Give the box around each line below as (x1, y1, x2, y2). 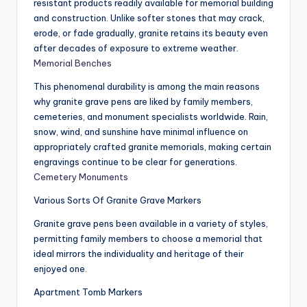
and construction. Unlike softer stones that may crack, (34, 12, 265, 24)
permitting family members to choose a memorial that (34, 233, 262, 245)
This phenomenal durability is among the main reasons (34, 81, 260, 93)
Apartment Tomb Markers (34, 286, 143, 298)
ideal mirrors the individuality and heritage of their (34, 248, 244, 260)
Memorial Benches (34, 58, 112, 69)
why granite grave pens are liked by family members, (34, 96, 253, 108)
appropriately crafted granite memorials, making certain (34, 141, 271, 153)
